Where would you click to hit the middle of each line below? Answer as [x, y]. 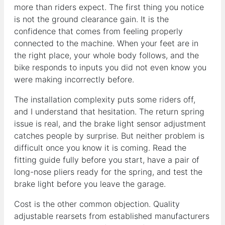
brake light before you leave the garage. [90, 184]
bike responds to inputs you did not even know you [110, 67]
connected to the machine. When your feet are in [106, 43]
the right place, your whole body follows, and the [106, 55]
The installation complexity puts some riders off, [105, 99]
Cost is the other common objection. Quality [97, 204]
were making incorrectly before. [74, 79]
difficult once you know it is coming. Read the [100, 147]
